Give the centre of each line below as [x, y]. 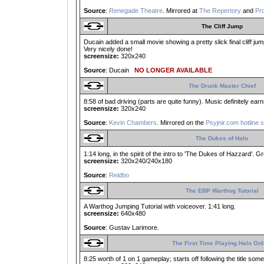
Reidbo [119, 175]
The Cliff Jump [222, 27]
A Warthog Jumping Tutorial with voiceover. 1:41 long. [160, 207]
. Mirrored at [181, 11]
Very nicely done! [108, 49]
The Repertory [220, 11]
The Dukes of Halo [222, 138]
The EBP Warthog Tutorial [222, 191]
